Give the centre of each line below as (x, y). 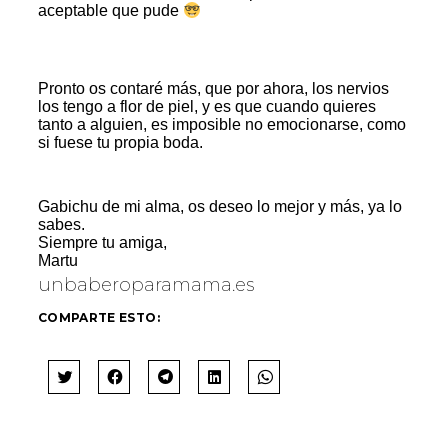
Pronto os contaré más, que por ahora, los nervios (213, 89)
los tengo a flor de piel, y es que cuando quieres (207, 107)
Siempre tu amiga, (102, 243)
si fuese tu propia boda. (120, 143)
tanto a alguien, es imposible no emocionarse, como (222, 125)
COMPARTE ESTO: (99, 318)
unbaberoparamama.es (146, 285)
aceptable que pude (110, 11)
